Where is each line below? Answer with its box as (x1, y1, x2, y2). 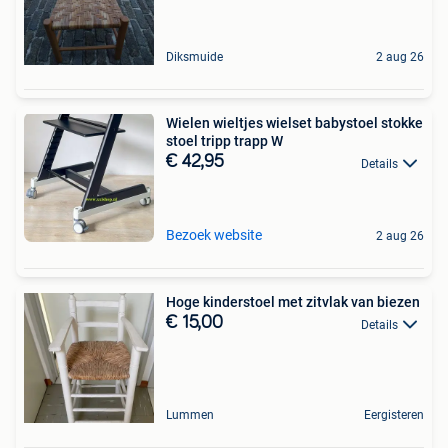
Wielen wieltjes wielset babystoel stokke (166, 115, 423, 132)
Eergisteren (364, 408, 424, 423)
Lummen (166, 408, 214, 423)
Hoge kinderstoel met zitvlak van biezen (166, 294, 420, 311)
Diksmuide (166, 50, 223, 65)
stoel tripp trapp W (166, 133, 283, 150)
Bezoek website (166, 227, 262, 244)
